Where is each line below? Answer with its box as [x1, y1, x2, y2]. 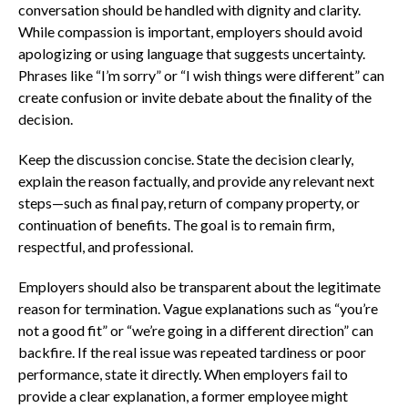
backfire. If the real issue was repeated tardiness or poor [18, 342, 366, 361]
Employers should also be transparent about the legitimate [18, 277, 381, 295]
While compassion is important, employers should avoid [18, 22, 362, 40]
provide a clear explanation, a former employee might [18, 386, 348, 404]
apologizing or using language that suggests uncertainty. [18, 44, 365, 62]
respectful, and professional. [18, 237, 193, 255]
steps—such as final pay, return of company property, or [18, 193, 360, 211]
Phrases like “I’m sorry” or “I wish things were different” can [18, 66, 384, 84]
